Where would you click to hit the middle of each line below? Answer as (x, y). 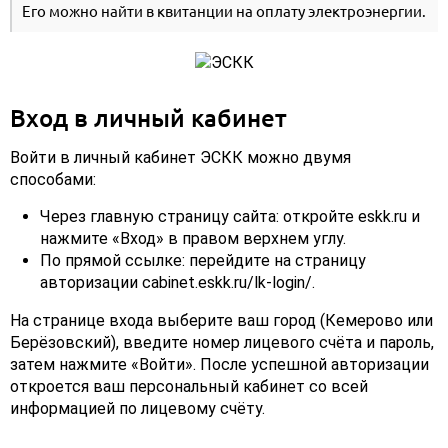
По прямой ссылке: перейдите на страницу (203, 261)
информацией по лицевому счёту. (137, 409)
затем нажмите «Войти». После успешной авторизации (219, 365)
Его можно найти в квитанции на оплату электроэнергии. (224, 12)
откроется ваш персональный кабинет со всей (189, 387)
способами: (53, 180)
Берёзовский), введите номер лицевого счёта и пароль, (222, 343)
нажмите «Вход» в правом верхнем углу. (193, 239)
